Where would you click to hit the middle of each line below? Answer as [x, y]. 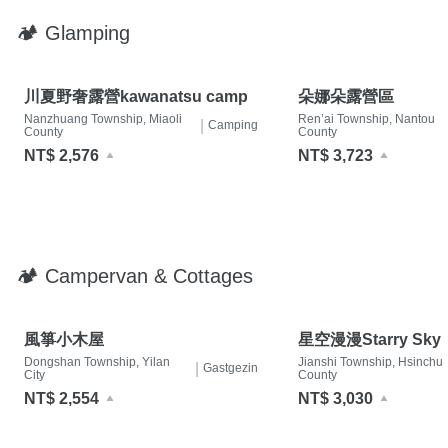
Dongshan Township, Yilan [97, 361]
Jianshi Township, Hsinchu [370, 361]
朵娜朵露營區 [346, 96]
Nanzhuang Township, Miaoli [103, 118]
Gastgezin [230, 368]
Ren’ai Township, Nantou [366, 118]
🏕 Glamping [73, 32]
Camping [233, 125]
